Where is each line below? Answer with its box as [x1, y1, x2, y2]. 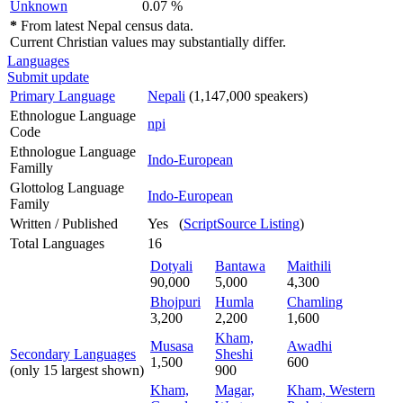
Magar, [215, 381, 255, 398]
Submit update [7, 68, 89, 85]
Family [10, 195, 49, 211]
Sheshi [215, 345, 253, 362]
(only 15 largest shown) [10, 362, 144, 378]
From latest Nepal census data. [17, 17, 193, 33]
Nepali [148, 87, 185, 103]
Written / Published [10, 215, 118, 231]
